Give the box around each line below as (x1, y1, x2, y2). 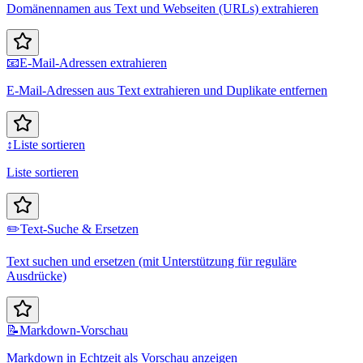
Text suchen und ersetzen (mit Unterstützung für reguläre (6, 254, 297, 268)
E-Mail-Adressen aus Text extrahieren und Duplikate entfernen (6, 83, 327, 97)
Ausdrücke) (6, 268, 66, 283)
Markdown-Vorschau (19, 322, 128, 337)
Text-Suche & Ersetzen (20, 221, 139, 236)
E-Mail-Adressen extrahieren (19, 55, 167, 70)
